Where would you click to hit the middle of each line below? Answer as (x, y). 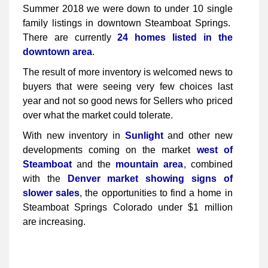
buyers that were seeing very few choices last (128, 87)
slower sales (51, 193)
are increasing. (55, 222)
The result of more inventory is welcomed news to (128, 72)
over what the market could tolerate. (98, 115)
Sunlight (144, 136)
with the (45, 179)
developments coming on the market (110, 150)
